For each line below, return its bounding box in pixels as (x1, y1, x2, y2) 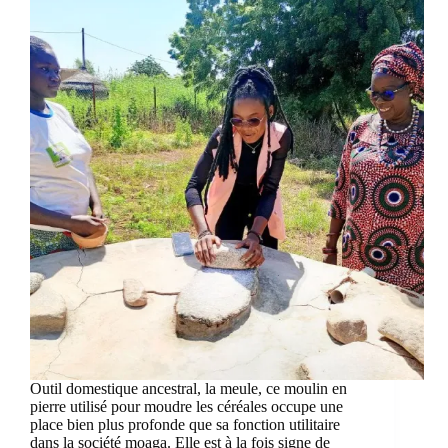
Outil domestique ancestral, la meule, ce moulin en (30, 380, 347, 398)
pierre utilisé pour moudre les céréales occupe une (30, 398, 343, 416)
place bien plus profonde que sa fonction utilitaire (30, 416, 340, 434)
